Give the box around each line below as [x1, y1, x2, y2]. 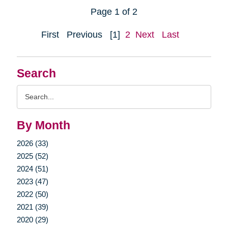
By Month [16, 119, 70, 132]
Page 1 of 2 [91, 6, 137, 17]
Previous [67, 29, 102, 40]
